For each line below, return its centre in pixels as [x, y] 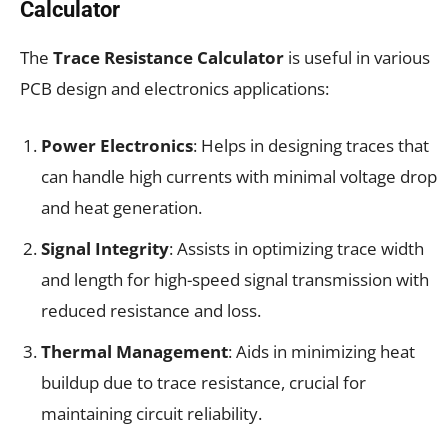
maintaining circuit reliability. [151, 414]
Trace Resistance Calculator [168, 58]
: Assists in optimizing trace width [296, 249]
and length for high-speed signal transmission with [235, 280]
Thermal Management [134, 352]
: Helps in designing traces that [311, 146]
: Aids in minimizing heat [321, 352]
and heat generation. [121, 208]
